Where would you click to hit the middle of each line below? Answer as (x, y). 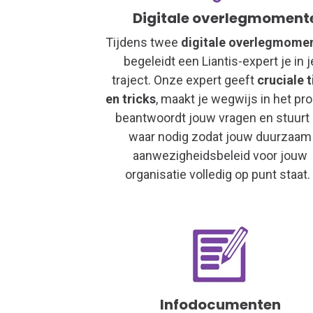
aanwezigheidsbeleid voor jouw (220, 155)
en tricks (130, 99)
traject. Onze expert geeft (185, 80)
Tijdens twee (143, 42)
